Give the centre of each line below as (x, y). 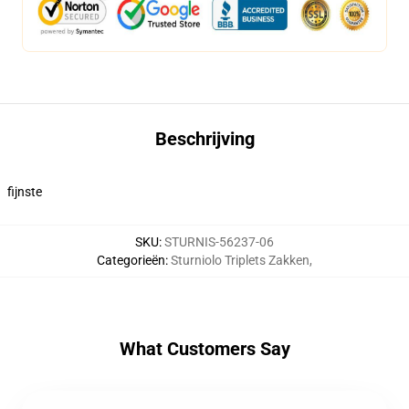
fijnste (25, 192)
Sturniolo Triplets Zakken (240, 260)
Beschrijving (204, 139)
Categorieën (131, 260)
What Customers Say (204, 349)
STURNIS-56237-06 (219, 242)
